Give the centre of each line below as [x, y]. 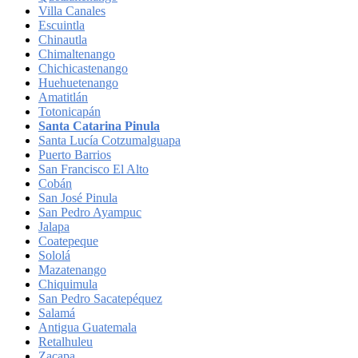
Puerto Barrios [75, 154]
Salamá [57, 312]
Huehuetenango [78, 82]
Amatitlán [63, 97]
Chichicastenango [83, 68]
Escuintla [62, 25]
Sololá [54, 255]
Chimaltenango [77, 54]
